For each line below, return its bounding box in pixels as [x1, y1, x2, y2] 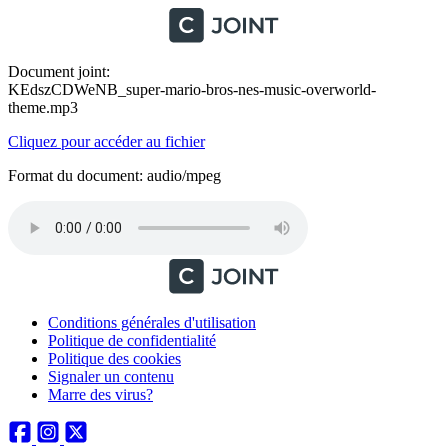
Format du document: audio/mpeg [8, 167, 221, 184]
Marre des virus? [48, 386, 153, 403]
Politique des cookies [48, 350, 181, 367]
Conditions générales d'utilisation [48, 314, 256, 331]
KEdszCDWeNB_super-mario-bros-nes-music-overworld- [8, 81, 376, 98]
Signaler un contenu [48, 368, 174, 385]
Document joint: [8, 63, 110, 80]
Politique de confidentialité [48, 332, 216, 349]
